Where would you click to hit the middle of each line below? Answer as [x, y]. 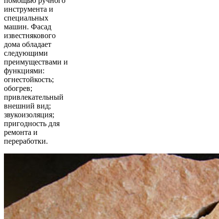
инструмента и [29, 9]
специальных [26, 18]
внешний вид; [27, 106]
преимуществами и [36, 62]
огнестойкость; [29, 79]
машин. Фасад [28, 26]
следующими [26, 53]
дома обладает [28, 44]
